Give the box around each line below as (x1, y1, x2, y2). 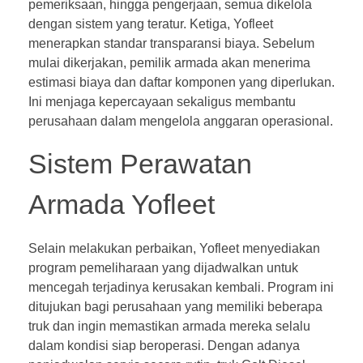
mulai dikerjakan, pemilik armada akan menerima (28, 56, 310, 70)
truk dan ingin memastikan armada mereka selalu (28, 318, 310, 333)
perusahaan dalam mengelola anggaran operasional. (28, 114, 333, 129)
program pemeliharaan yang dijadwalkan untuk (28, 260, 298, 275)
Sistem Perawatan (28, 149, 252, 180)
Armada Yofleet (28, 190, 215, 220)
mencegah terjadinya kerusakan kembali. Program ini (28, 280, 334, 294)
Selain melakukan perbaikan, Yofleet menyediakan (28, 241, 320, 255)
